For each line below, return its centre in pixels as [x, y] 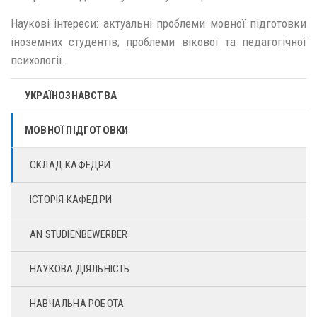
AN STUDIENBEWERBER [79, 235]
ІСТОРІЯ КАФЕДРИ [71, 200]
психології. [42, 60]
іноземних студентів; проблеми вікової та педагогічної [158, 41]
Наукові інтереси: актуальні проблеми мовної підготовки [158, 23]
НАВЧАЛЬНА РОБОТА [77, 304]
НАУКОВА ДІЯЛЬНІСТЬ [80, 269]
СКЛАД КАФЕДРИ [70, 165]
